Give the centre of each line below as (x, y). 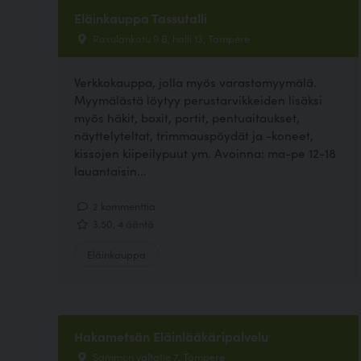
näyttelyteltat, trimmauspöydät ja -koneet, (194, 135)
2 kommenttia (123, 205)
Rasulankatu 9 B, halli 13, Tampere (170, 38)
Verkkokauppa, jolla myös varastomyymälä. (195, 81)
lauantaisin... (110, 170)
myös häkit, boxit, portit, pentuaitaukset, (187, 117)
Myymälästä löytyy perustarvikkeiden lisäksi (198, 99)
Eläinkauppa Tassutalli (141, 18)
